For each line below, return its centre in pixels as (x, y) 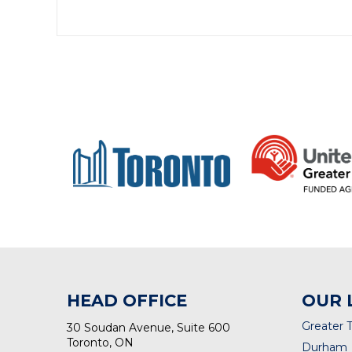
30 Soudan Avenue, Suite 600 (149, 327)
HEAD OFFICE (127, 300)
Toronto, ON (101, 342)
